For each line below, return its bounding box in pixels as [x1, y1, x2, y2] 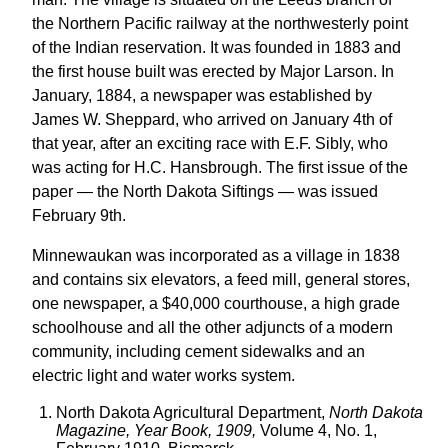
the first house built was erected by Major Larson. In [32, 63, 394, 80]
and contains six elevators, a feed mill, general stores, [32, 271, 410, 288]
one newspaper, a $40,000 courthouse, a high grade [32, 295, 400, 312]
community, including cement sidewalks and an [32, 343, 365, 360]
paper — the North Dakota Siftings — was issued [32, 183, 378, 200]
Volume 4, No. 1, [256, 422, 377, 439]
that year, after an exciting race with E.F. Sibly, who [32, 135, 388, 152]
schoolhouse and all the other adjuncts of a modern [32, 319, 393, 336]
